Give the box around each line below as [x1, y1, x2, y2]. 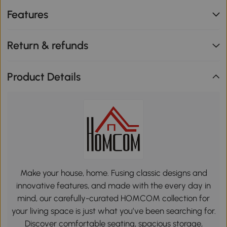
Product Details [7, 70, 81, 83]
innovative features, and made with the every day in [16, 180, 211, 191]
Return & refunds [7, 39, 89, 52]
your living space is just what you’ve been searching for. [11, 206, 216, 216]
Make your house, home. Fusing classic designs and [20, 168, 207, 178]
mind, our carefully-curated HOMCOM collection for [17, 193, 210, 204]
